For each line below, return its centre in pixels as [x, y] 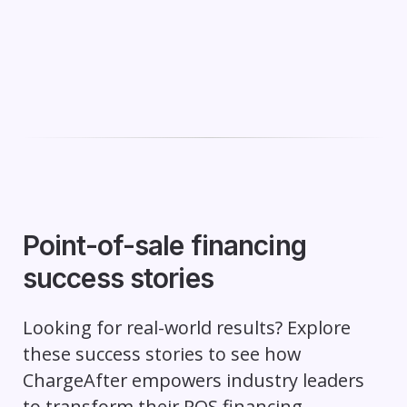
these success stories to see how [161, 354]
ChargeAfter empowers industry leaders [193, 381]
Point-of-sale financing [164, 245]
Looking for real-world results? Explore [186, 328]
